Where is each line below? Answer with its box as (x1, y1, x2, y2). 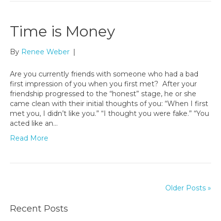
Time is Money (10, 22, 115, 41)
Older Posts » (165, 184, 211, 193)
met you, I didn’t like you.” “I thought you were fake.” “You (10, 109, 209, 118)
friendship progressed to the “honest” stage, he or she (10, 89, 196, 99)
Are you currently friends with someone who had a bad (10, 70, 198, 79)
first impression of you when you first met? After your (10, 79, 197, 89)
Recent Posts (10, 203, 68, 215)
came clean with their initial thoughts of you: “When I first (10, 99, 208, 109)
